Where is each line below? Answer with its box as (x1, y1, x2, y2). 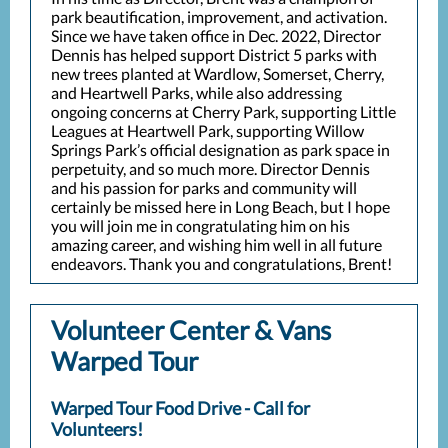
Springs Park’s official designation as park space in (51, 140, 390, 159)
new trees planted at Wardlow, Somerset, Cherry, (51, 64, 384, 83)
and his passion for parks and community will (51, 178, 357, 197)
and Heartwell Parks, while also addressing (51, 83, 342, 102)
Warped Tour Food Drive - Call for (51, 397, 310, 419)
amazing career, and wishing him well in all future (51, 235, 382, 254)
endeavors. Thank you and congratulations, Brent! (51, 254, 395, 273)
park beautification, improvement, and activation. (51, 7, 387, 26)
